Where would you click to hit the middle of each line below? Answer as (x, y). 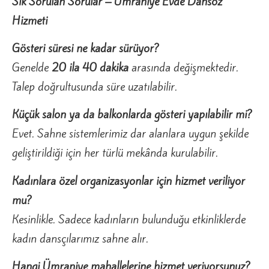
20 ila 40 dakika (90, 67)
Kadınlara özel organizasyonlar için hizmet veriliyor (128, 180)
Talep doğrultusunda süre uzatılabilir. (95, 86)
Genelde (32, 67)
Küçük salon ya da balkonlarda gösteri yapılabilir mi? (132, 114)
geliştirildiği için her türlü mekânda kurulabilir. (115, 153)
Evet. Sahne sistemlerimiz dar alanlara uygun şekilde (130, 134)
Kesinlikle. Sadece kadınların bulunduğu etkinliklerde (129, 219)
